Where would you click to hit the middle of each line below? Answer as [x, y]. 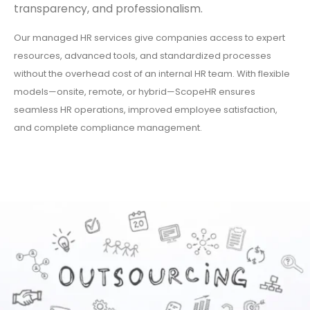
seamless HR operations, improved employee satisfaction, [146, 109]
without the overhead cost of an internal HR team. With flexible [152, 73]
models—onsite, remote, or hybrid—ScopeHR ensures [135, 91]
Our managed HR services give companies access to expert [149, 37]
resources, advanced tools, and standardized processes [143, 55]
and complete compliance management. [108, 127]
